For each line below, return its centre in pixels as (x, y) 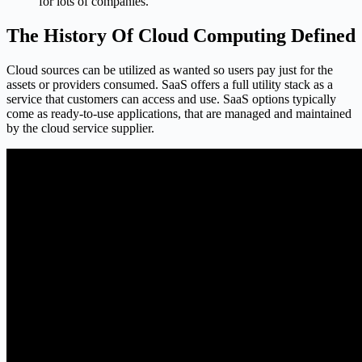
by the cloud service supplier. (80, 128)
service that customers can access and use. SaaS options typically (171, 99)
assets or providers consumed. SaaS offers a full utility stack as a (170, 84)
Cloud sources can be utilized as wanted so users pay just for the (170, 69)
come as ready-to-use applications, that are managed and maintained (179, 113)
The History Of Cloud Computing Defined (181, 35)
